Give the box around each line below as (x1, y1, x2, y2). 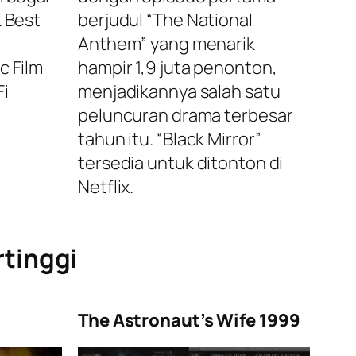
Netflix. (78, 175, 134, 199)
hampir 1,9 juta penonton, (78, 56, 277, 80)
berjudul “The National (78, 8, 253, 33)
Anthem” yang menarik (78, 32, 255, 56)
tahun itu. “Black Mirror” (78, 127, 261, 152)
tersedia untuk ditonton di (78, 151, 284, 176)
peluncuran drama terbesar (78, 103, 293, 128)
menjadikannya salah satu (78, 79, 281, 104)
